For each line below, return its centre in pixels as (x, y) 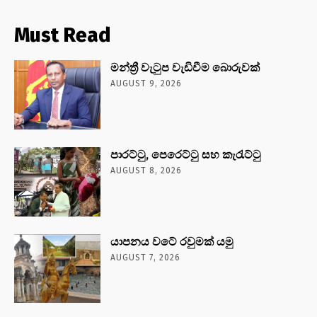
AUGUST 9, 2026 (146, 83)
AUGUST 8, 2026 (146, 170)
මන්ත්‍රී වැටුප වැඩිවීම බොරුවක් (185, 67)
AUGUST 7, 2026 (146, 257)
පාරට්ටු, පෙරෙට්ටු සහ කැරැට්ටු (186, 154)
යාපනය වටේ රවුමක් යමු (172, 241)
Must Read (62, 35)
